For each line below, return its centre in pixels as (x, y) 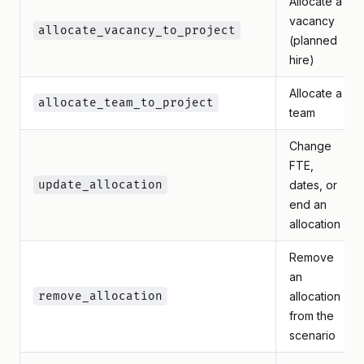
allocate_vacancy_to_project (137, 30)
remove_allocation (100, 296)
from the (312, 316)
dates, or (313, 185)
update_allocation (100, 185)
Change (310, 146)
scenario (312, 335)
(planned (313, 40)
